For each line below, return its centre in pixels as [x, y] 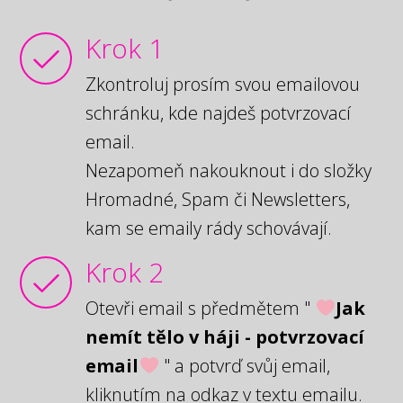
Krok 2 [125, 272]
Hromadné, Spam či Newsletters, [218, 199]
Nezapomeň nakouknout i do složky [229, 170]
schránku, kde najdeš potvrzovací [219, 113]
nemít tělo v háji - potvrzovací [225, 337]
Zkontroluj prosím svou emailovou [223, 84]
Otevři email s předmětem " [198, 308]
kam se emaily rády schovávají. [209, 228]
